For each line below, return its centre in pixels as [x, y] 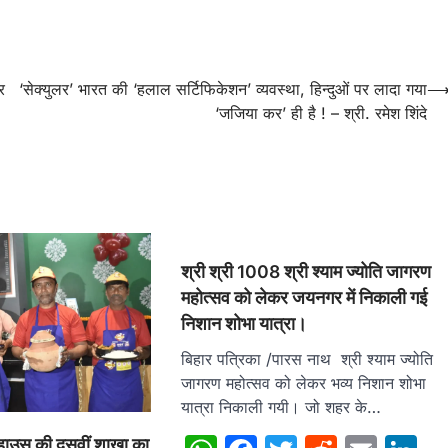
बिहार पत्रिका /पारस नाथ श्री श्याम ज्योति [307, 358]
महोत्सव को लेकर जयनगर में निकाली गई [304, 297]
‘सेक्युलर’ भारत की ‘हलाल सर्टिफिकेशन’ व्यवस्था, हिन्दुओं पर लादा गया [223, 89]
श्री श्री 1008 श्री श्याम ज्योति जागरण [306, 271]
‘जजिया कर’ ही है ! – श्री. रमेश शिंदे [321, 113]
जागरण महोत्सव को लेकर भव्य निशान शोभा [304, 382]
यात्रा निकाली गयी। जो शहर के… [281, 406]
